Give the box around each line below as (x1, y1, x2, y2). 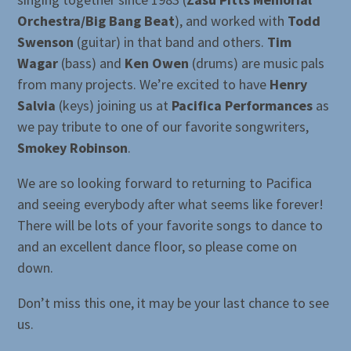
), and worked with (175, 12, 288, 31)
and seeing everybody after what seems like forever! (17, 195, 324, 214)
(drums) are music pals (189, 54, 325, 73)
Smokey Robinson (17, 139, 128, 157)
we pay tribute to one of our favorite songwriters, (17, 118, 309, 136)
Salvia (17, 96, 56, 115)
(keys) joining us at (56, 96, 172, 115)
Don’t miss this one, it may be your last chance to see (17, 294, 330, 313)
